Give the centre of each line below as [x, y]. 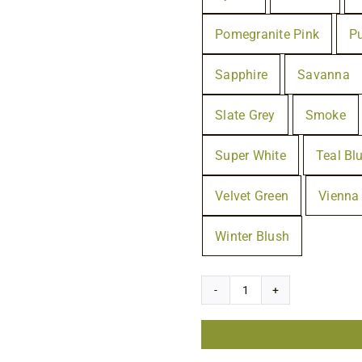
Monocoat [274, 322]
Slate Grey [245, 115]
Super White [250, 155]
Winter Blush [253, 236]
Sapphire [242, 74]
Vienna [339, 196]
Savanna [324, 74]
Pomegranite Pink [267, 34]
